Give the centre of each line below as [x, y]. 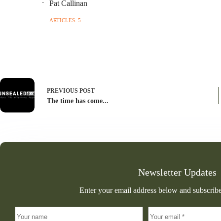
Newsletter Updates [178, 172]
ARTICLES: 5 [65, 20]
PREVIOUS [63, 91]
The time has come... [78, 101]
